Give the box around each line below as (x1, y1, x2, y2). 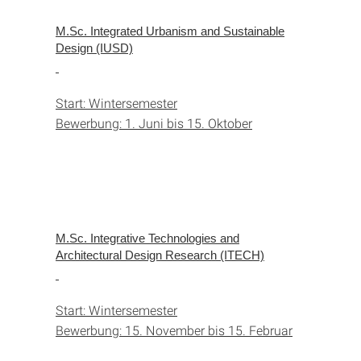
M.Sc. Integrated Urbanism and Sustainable (56, 23, 284, 38)
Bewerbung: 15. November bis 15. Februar (56, 321, 293, 338)
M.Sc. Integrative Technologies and (56, 230, 239, 245)
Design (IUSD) (56, 40, 133, 55)
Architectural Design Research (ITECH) (56, 247, 264, 262)
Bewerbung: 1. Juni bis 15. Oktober (56, 114, 252, 131)
